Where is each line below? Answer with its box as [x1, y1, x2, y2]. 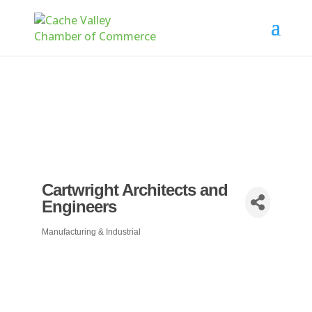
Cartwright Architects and [41, 180, 228, 199]
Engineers [41, 197, 116, 216]
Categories [40, 231, 94, 247]
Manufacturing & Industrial [41, 227, 141, 237]
